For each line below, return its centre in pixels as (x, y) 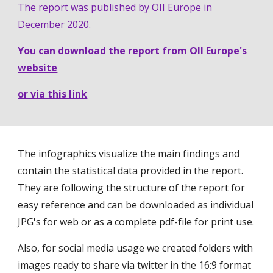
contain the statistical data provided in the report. (131, 171)
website (38, 68)
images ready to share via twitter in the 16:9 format (135, 265)
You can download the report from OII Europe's (133, 51)
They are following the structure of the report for (132, 188)
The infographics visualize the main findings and (129, 154)
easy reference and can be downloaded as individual (136, 205)
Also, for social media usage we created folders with (136, 248)
